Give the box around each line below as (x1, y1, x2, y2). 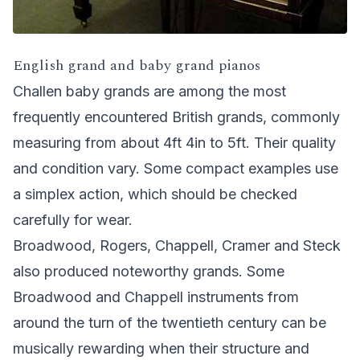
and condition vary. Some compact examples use (13, 159, 338, 177)
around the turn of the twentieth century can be (13, 313, 326, 331)
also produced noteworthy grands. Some (13, 262, 284, 280)
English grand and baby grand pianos (13, 54, 261, 76)
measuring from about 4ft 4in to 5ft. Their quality (13, 133, 336, 151)
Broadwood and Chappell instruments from (13, 288, 299, 305)
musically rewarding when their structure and (13, 339, 309, 357)
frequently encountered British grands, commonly (13, 108, 340, 125)
